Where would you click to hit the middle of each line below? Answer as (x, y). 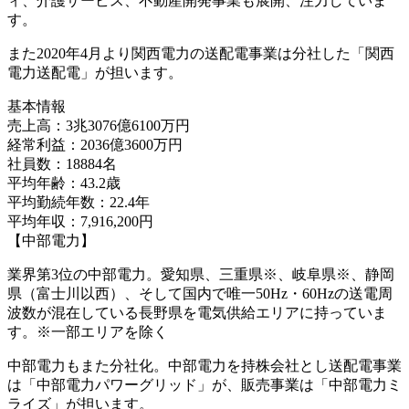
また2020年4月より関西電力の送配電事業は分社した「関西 (201, 53)
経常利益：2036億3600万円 (95, 144)
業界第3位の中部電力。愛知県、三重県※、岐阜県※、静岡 (201, 274)
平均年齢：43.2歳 (64, 183)
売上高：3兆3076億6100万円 (99, 125)
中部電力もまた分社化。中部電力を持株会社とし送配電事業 (204, 365)
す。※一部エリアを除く (88, 331)
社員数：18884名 (62, 163)
